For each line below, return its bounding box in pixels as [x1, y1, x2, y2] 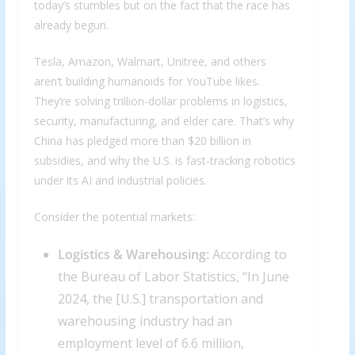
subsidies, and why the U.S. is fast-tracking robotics [33, 153, 296, 169]
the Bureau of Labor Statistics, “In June [57, 268, 289, 286]
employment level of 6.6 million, [57, 334, 244, 353]
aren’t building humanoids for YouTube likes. [33, 74, 260, 90]
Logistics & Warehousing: [57, 246, 209, 264]
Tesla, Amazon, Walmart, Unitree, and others [33, 54, 266, 70]
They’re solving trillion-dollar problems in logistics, [33, 94, 288, 109]
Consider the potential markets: [33, 209, 195, 225]
